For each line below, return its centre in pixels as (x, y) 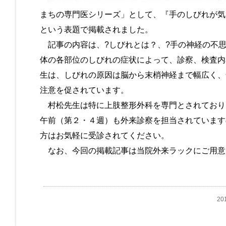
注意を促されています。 (84, 90)
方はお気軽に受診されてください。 (104, 135)
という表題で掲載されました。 (96, 29)
